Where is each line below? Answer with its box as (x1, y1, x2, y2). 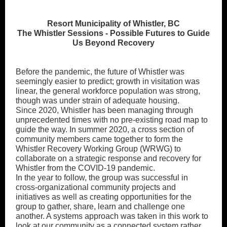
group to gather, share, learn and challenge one (16, 202, 185, 211)
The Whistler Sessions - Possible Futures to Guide (17, 29, 210, 37)
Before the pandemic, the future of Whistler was (16, 67, 184, 76)
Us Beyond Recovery (72, 39, 155, 47)
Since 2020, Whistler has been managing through (16, 106, 193, 115)
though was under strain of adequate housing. (16, 96, 181, 105)
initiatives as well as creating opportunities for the (16, 193, 192, 201)
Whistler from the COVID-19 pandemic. (16, 164, 155, 172)
